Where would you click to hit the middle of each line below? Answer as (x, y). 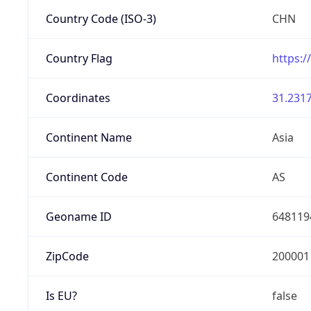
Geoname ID (78, 216)
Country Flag (79, 58)
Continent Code (86, 177)
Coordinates (78, 98)
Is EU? (61, 295)
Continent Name (89, 137)
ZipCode (67, 256)
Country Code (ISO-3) (101, 18)
